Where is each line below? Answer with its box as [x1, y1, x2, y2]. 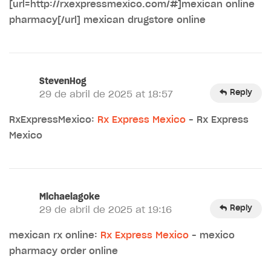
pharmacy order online [9, 246, 118, 256]
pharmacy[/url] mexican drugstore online [9, 15, 206, 25]
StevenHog [39, 77, 87, 86]
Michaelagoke [39, 192, 100, 201]
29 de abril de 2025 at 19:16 [39, 205, 172, 215]
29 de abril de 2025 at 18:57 [39, 90, 173, 99]
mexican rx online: [9, 230, 100, 240]
